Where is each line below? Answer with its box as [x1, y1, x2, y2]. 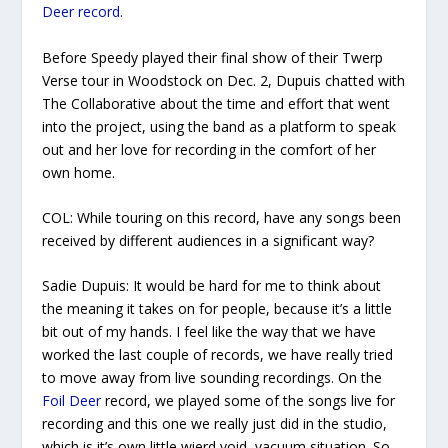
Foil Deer [42, 391, 102, 411]
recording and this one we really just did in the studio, [42, 414, 388, 434]
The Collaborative [42, 93, 161, 113]
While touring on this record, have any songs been [77, 207, 402, 227]
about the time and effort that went [160, 93, 391, 113]
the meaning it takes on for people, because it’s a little [42, 299, 393, 319]
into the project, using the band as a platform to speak [42, 116, 397, 136]
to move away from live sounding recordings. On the [42, 368, 383, 388]
